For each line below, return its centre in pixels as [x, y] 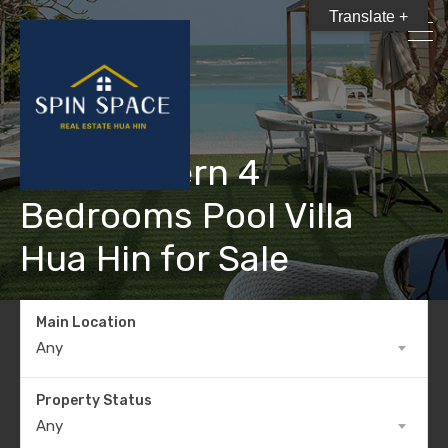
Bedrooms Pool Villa [187, 215]
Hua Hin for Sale [154, 258]
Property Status [94, 400]
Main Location [86, 322]
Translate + [368, 16]
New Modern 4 [140, 172]
